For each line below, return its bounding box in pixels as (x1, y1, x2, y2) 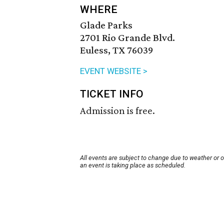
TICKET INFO (80, 88, 143, 100)
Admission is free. (80, 104, 155, 117)
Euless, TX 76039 (80, 44, 153, 56)
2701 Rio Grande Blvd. (80, 31, 175, 44)
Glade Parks (80, 19, 132, 31)
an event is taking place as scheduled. (80, 161, 185, 169)
